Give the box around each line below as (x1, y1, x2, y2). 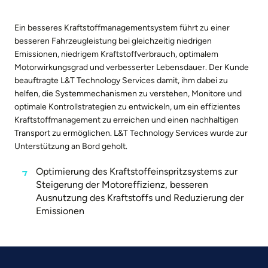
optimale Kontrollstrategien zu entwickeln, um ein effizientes (14, 101, 240, 112)
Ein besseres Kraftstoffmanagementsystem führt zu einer (14, 22, 230, 33)
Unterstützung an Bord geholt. (14, 141, 127, 151)
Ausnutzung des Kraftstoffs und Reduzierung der (36, 191, 243, 203)
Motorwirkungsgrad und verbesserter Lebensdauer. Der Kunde (14, 62, 249, 72)
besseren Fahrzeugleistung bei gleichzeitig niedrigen (14, 35, 212, 46)
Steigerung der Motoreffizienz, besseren (36, 178, 208, 190)
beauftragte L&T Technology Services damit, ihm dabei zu (14, 75, 228, 86)
